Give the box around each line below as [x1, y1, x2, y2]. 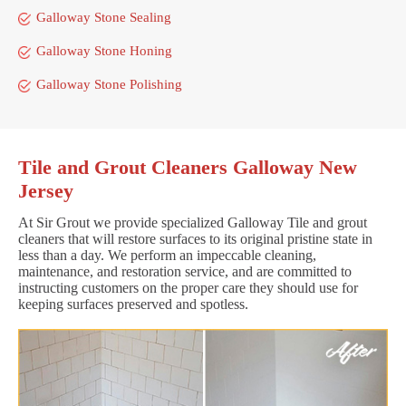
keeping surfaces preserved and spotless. [18, 295, 248, 312]
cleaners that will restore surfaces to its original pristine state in [18, 230, 372, 246]
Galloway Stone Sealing [36, 9, 171, 24]
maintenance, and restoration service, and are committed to [18, 263, 352, 279]
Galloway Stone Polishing [36, 76, 182, 92]
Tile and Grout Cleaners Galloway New [18, 155, 357, 179]
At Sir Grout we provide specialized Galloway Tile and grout [18, 214, 367, 230]
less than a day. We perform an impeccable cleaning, [18, 246, 316, 263]
